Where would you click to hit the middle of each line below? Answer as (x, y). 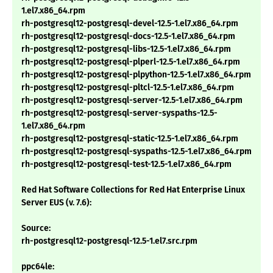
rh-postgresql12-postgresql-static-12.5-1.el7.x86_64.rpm (130, 139)
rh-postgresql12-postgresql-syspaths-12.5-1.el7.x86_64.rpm (136, 152)
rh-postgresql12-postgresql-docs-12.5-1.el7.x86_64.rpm (128, 37)
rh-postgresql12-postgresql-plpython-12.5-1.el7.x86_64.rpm (136, 75)
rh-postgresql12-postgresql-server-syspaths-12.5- (119, 113)
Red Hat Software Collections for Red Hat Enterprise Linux (133, 190)
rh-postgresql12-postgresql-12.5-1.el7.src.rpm (109, 241)
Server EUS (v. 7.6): (56, 203)
